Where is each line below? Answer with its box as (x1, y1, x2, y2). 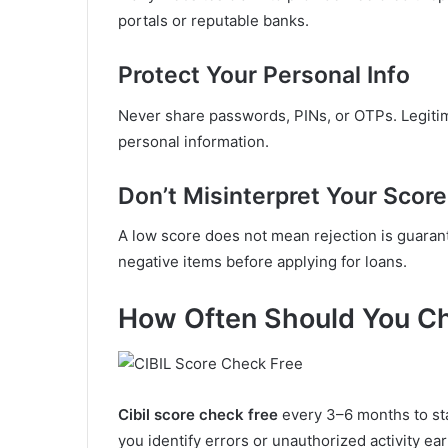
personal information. (118, 131, 269, 151)
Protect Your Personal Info (118, 61, 410, 90)
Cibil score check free (118, 404, 278, 424)
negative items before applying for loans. (118, 252, 407, 272)
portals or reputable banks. (118, 11, 309, 31)
